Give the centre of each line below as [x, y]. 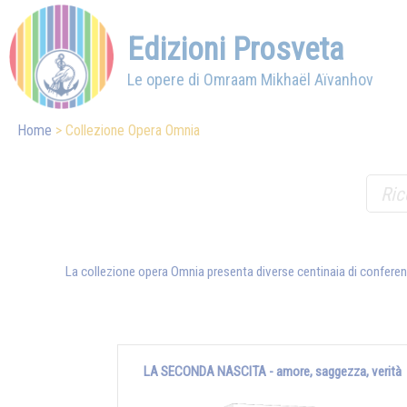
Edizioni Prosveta [235, 49]
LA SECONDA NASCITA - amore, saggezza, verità [273, 372]
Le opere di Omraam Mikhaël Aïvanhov [250, 79]
